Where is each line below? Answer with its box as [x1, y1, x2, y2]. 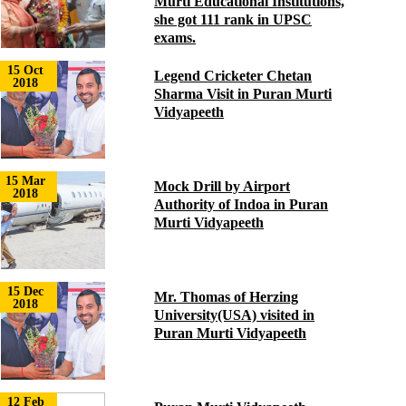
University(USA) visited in [154, 307, 315, 323]
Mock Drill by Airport [154, 179, 291, 194]
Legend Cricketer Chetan [154, 68, 313, 83]
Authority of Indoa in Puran [154, 197, 329, 212]
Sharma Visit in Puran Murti [154, 86, 333, 101]
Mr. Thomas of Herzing [154, 289, 299, 304]
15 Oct [7, 63, 44, 77]
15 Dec [7, 285, 44, 298]
